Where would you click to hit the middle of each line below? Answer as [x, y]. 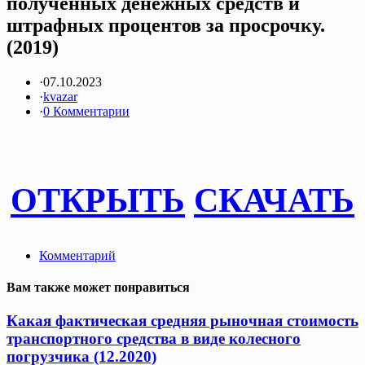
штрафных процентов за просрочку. [166, 25]
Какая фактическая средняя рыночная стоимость [182, 321]
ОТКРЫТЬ [98, 200]
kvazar [60, 96]
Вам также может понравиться [98, 287]
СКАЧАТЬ [274, 200]
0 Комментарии [86, 111]
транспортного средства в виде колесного [154, 339]
